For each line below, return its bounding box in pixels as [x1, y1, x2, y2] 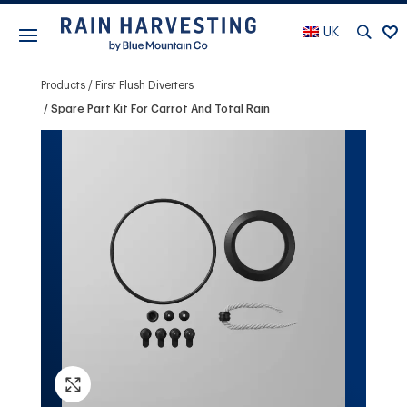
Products [40, 79, 85, 91]
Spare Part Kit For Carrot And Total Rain [50, 103, 270, 114]
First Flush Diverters [94, 79, 194, 91]
